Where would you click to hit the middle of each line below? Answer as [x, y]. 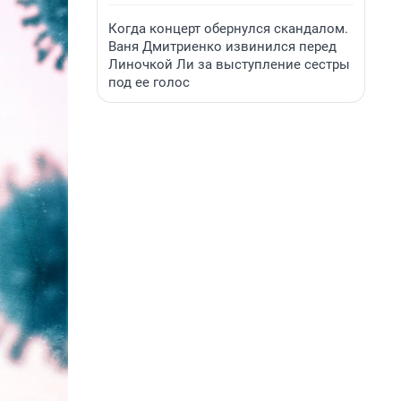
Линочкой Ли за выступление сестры [229, 64]
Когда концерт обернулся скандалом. [228, 29]
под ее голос [149, 82]
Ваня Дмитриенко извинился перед [222, 47]
